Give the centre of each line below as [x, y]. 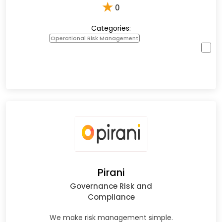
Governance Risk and [111, 186]
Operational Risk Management [94, 38]
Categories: [111, 28]
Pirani [111, 172]
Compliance [111, 197]
